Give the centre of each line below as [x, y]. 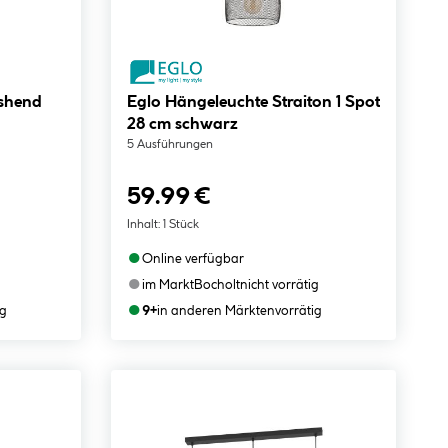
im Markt [167, 285]
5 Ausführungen [169, 144]
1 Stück [180, 224]
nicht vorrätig [279, 285]
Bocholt [216, 285]
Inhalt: [143, 224]
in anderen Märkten [215, 311]
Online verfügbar [192, 259]
